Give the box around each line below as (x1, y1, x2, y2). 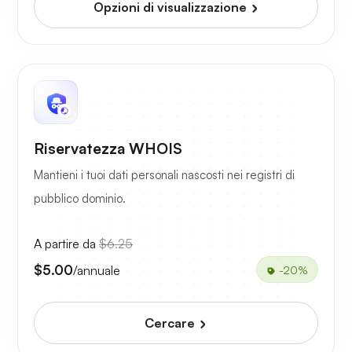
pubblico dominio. (34, 191, 126, 207)
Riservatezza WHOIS (34, 139, 182, 159)
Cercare (145, 315, 198, 332)
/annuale (73, 262, 120, 278)
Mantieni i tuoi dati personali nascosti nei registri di (34, 167, 295, 183)
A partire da (34, 236, 99, 252)
